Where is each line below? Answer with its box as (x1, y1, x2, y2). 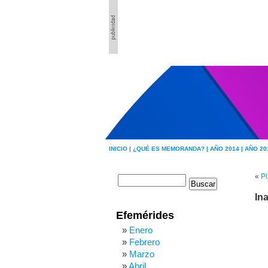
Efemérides (116, 209, 174, 221)
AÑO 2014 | (210, 145, 245, 152)
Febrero (129, 237, 160, 247)
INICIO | (109, 145, 133, 152)
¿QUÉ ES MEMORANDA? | (133, 145, 210, 152)
